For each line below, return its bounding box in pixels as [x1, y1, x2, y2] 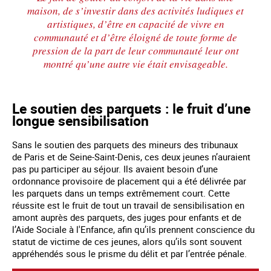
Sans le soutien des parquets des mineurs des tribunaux [12, 138, 238, 151]
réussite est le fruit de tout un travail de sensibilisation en [12, 198, 244, 211]
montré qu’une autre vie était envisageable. [43, 56, 228, 71]
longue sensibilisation [12, 111, 149, 131]
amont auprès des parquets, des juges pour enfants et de [12, 211, 241, 223]
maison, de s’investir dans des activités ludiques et [27, 3, 244, 18]
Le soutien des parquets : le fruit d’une [12, 99, 250, 119]
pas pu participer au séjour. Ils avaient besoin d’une [12, 162, 218, 175]
